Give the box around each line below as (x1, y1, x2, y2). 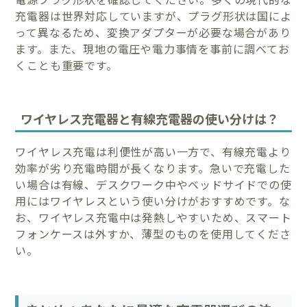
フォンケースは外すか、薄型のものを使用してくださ (15, 225, 291, 243)
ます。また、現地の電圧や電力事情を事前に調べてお (15, 40, 290, 57)
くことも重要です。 (15, 56, 118, 73)
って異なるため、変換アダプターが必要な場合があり (15, 23, 291, 40)
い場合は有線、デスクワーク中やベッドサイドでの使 (15, 176, 292, 193)
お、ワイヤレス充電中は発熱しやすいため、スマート (15, 209, 292, 226)
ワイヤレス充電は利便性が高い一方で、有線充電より (15, 143, 291, 160)
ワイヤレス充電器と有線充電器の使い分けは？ (21, 110, 280, 128)
